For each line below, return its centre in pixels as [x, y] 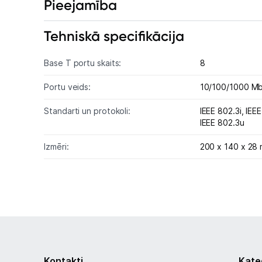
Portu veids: [68, 87]
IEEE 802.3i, [223, 111]
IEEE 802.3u [222, 123]
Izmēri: [56, 146]
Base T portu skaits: [83, 63]
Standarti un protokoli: [87, 111]
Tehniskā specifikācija [114, 36]
